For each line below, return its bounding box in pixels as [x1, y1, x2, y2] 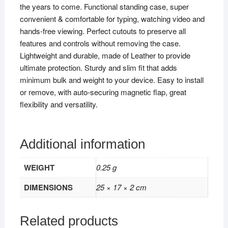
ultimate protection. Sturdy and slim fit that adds [19, 62, 177, 73]
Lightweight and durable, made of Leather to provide [19, 49, 190, 61]
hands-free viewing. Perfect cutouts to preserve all [19, 25, 186, 36]
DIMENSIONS [23, 181, 73, 193]
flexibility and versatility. [19, 98, 98, 109]
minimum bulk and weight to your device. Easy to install [19, 74, 204, 85]
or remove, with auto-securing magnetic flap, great [19, 86, 186, 97]
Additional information [19, 136, 145, 152]
